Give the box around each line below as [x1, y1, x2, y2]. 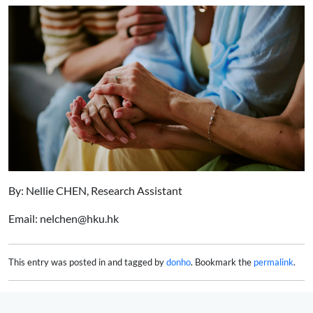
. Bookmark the [191, 256, 254, 268]
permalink [254, 256, 293, 268]
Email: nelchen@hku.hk [8, 211, 119, 225]
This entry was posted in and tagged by [8, 256, 166, 268]
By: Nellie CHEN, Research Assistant [8, 183, 182, 197]
